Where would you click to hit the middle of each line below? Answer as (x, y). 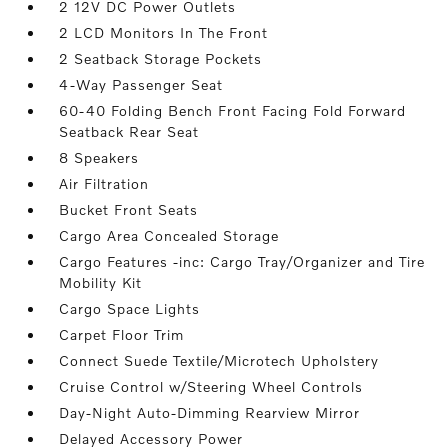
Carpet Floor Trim (122, 335)
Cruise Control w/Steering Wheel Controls (211, 387)
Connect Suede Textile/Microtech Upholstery (219, 361)
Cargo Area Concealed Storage (169, 236)
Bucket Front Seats (129, 210)
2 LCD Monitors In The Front (164, 33)
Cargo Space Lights (130, 309)
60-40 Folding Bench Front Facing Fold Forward (233, 111)
